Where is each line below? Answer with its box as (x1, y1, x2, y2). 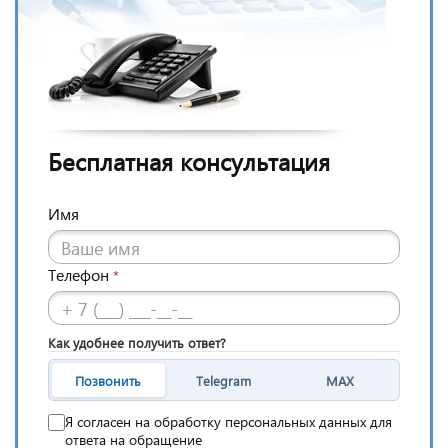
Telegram (196, 371, 252, 389)
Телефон (48, 264, 109, 286)
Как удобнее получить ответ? (48, 334, 226, 352)
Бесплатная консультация (48, 145, 330, 178)
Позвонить (75, 371, 142, 389)
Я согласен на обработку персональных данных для (65, 412, 392, 432)
